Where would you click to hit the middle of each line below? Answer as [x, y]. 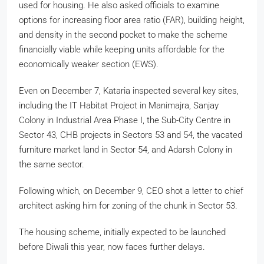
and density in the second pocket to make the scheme [123, 35]
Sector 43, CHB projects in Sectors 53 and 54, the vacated [131, 135]
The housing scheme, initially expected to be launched [122, 232]
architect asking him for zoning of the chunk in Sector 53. [128, 206]
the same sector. [52, 165]
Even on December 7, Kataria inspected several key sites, [129, 91]
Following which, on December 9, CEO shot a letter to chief [131, 191]
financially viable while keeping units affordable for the [122, 50]
